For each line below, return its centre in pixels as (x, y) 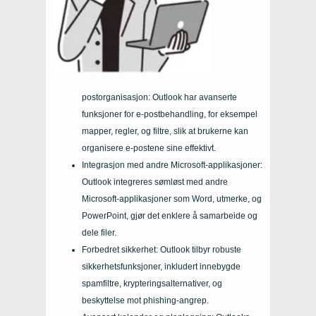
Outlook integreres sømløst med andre (155, 182)
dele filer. (99, 232)
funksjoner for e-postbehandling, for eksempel (170, 114)
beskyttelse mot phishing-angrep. (145, 300)
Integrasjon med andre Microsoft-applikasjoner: (172, 165)
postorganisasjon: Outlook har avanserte (159, 97)
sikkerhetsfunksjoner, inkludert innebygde (161, 266)
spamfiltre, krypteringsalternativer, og (152, 283)
